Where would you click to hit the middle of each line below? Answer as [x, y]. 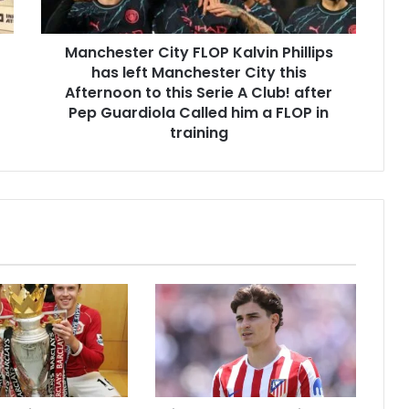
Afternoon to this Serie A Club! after [199, 93]
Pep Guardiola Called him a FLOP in [199, 113]
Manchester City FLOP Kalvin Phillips [199, 53]
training [199, 133]
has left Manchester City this [199, 73]
